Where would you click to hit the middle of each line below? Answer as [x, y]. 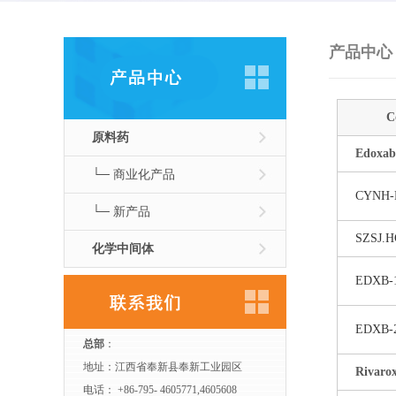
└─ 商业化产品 [133, 175]
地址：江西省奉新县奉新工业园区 [163, 367]
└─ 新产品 [121, 212]
